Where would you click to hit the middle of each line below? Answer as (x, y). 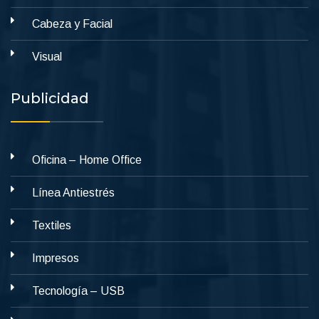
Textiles (52, 225)
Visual (47, 57)
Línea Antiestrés (73, 193)
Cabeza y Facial (72, 24)
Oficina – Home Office (87, 160)
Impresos (56, 258)
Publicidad (50, 98)
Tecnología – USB (78, 291)
